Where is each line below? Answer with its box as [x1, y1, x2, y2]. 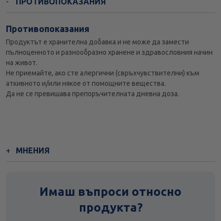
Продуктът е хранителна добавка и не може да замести [6, 38, 189, 46]
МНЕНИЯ [16, 146, 50, 155]
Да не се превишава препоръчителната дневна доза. [6, 90, 179, 98]
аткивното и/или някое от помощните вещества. [6, 79, 166, 88]
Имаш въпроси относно [39, 185, 182, 199]
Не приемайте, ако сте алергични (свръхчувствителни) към [6, 69, 199, 77]
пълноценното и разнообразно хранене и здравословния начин [6, 48, 213, 57]
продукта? [78, 201, 143, 215]
